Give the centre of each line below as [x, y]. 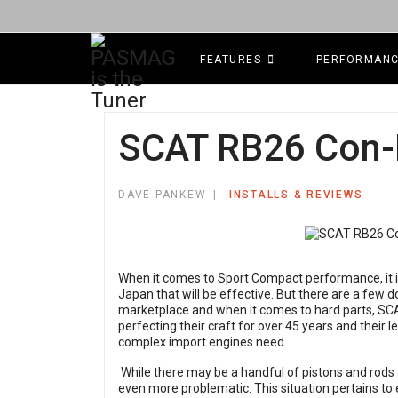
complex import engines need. [203, 342]
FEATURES [231, 60]
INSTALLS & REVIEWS [296, 195]
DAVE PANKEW [163, 195]
